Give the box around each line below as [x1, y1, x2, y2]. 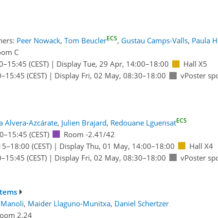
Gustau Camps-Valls [121, 36, 188, 46]
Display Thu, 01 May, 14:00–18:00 [59, 141, 175, 151]
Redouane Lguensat [110, 117, 176, 127]
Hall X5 [183, 59, 207, 69]
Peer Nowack [16, 36, 60, 46]
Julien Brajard [61, 117, 107, 127]
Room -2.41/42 [63, 129, 115, 139]
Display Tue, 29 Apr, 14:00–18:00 [56, 59, 169, 69]
